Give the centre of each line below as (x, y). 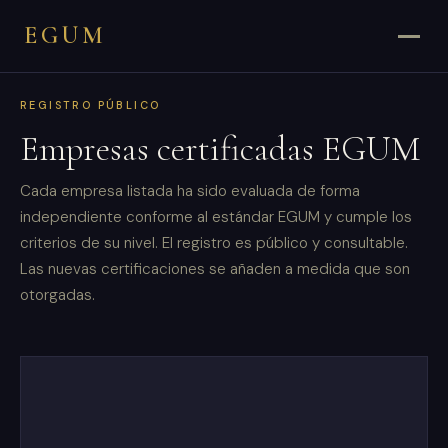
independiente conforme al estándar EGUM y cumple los (216, 216)
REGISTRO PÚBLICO (90, 105)
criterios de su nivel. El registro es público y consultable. (214, 242)
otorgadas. (57, 294)
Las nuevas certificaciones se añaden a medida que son (215, 268)
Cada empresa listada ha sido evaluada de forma (190, 190)
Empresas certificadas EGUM (220, 148)
